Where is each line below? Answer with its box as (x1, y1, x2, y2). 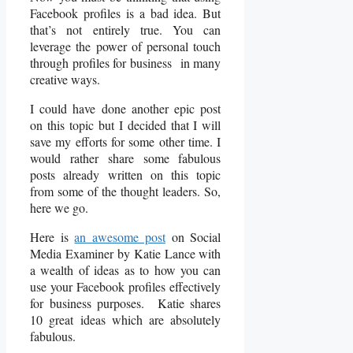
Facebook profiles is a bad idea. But (30, 5, 221, 22)
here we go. (30, 199, 88, 217)
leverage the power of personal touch (30, 38, 221, 55)
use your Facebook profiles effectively (30, 278, 221, 295)
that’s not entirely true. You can (30, 21, 221, 39)
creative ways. (30, 71, 100, 88)
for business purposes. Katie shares (30, 295, 221, 312)
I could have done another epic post (30, 100, 221, 117)
